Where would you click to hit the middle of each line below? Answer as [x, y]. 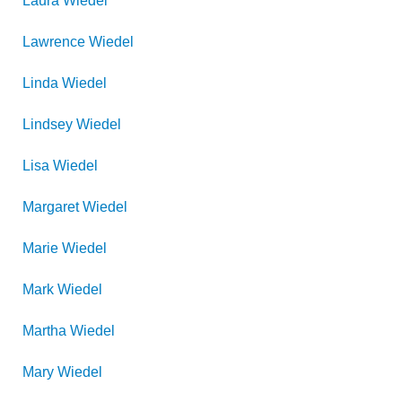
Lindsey [48, 124]
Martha [44, 331]
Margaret [51, 207]
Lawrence [54, 42]
